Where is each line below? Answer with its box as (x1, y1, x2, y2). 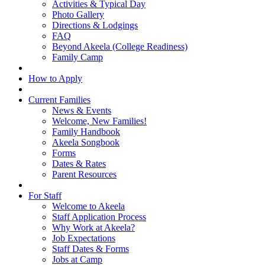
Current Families (28, 94, 91, 105)
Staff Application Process (52, 211, 146, 222)
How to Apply (28, 73, 82, 83)
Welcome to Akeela (52, 201, 125, 211)
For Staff (28, 190, 62, 201)
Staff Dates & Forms (52, 243, 129, 254)
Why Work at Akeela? (52, 222, 135, 232)
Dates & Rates (52, 158, 106, 169)
